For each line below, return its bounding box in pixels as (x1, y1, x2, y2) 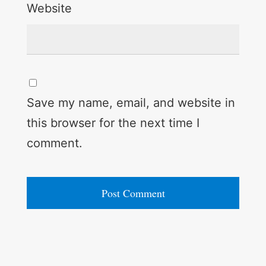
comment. (26, 135, 83, 150)
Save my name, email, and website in (26, 95, 235, 110)
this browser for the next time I (26, 115, 199, 130)
